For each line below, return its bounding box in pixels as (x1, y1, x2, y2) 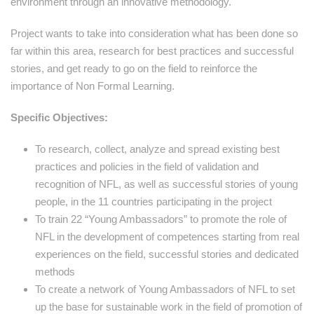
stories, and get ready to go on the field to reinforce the (11, 62, 257, 75)
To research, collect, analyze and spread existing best (35, 143, 280, 156)
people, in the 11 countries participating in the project (35, 196, 272, 208)
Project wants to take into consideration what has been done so (11, 27, 298, 40)
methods (35, 266, 75, 278)
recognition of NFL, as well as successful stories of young (35, 178, 298, 191)
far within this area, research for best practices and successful (11, 45, 294, 57)
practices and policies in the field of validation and (35, 161, 259, 173)
